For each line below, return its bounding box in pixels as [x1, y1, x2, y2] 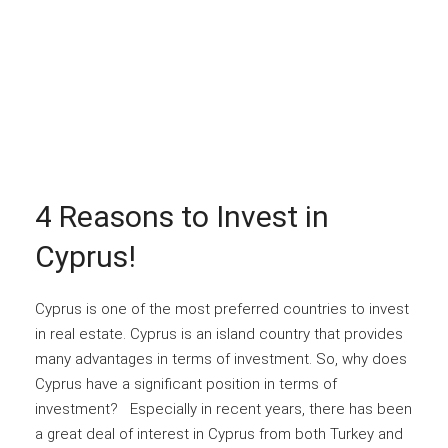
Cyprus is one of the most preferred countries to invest [35, 299, 409, 318]
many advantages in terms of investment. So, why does [35, 349, 407, 368]
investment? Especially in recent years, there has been [35, 399, 412, 418]
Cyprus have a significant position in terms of [35, 374, 337, 393]
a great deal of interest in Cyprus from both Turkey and [35, 424, 403, 443]
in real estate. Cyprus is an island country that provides [35, 324, 403, 343]
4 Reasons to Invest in [35, 198, 329, 234]
